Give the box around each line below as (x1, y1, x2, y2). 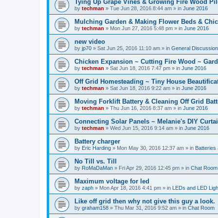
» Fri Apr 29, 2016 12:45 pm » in (113, 165, 191, 171)
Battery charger (74, 138, 120, 145)
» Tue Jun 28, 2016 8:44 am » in (104, 5, 183, 11)
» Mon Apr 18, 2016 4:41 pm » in (93, 185, 172, 191)
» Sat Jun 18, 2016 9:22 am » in (104, 85, 182, 91)
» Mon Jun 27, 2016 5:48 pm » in (104, 25, 184, 31)
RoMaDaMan (82, 165, 113, 171)
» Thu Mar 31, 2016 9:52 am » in (109, 205, 188, 211)
